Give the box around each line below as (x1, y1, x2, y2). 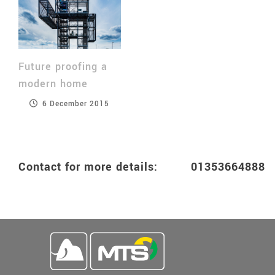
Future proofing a (18, 60, 107, 74)
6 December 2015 (42, 99, 109, 110)
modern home (18, 77, 88, 91)
